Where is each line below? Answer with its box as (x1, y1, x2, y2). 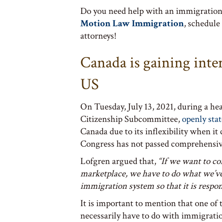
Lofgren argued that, (80, 155, 158, 167)
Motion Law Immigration (80, 17, 184, 30)
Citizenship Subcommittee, (80, 112, 182, 125)
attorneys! (80, 29, 116, 42)
